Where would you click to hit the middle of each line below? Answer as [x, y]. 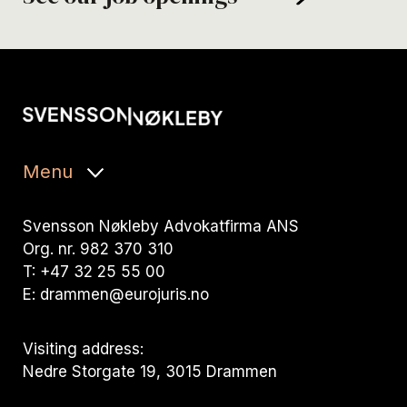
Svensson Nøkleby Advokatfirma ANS [161, 226]
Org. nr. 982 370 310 [98, 248]
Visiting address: [83, 348]
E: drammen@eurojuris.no [116, 294]
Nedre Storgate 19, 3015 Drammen [154, 371]
